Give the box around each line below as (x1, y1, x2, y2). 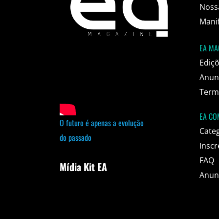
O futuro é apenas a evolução (59, 117, 144, 129)
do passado (59, 131, 91, 144)
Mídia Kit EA (59, 159, 107, 175)
